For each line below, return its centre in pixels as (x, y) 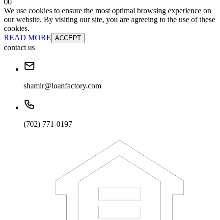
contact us (19, 47)
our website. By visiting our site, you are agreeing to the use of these (110, 19)
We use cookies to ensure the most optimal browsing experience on (108, 10)
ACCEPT (68, 38)
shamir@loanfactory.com (62, 85)
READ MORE (27, 37)
